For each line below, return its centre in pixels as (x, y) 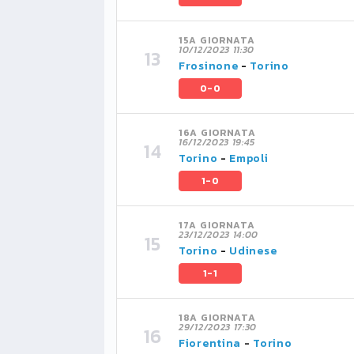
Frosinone (209, 66)
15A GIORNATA (217, 40)
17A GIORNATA (217, 225)
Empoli (249, 158)
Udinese (253, 251)
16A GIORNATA (217, 133)
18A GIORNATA (217, 318)
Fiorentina (210, 343)
